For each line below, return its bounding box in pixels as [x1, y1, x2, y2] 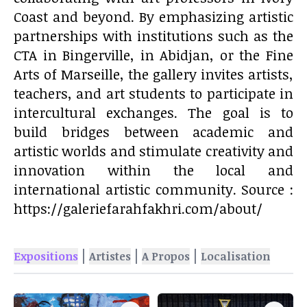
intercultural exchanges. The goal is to [14, 103, 293, 122]
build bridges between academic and [14, 122, 293, 141]
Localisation [201, 249, 270, 264]
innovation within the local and [14, 160, 293, 180]
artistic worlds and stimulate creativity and [14, 141, 293, 160]
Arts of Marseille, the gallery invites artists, [14, 64, 293, 84]
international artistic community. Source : [14, 180, 293, 199]
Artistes [89, 249, 131, 264]
